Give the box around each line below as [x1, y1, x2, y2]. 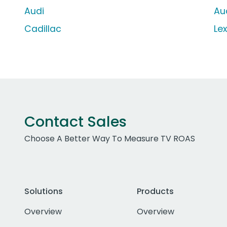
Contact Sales [24, 111, 127, 132]
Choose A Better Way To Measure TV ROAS [24, 133, 195, 145]
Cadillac [24, 23, 61, 35]
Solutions [24, 185, 63, 198]
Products [136, 185, 174, 198]
